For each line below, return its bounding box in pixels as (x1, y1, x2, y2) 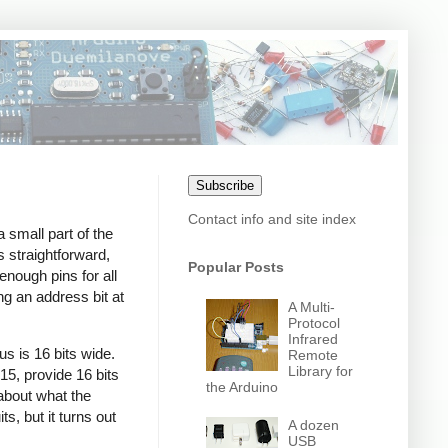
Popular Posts (188, 259, 284, 275)
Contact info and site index (188, 211, 356, 227)
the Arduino (205, 378, 278, 395)
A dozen (288, 417, 340, 434)
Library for (288, 362, 354, 379)
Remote (288, 346, 339, 363)
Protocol (288, 314, 341, 331)
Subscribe (196, 178, 254, 193)
